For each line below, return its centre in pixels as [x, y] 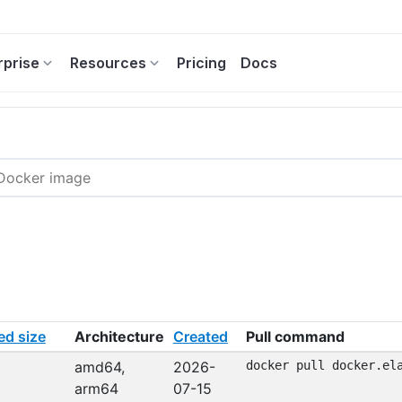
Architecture [119, 336]
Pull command [295, 336]
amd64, [99, 367]
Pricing [201, 63]
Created [200, 336]
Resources [108, 63]
